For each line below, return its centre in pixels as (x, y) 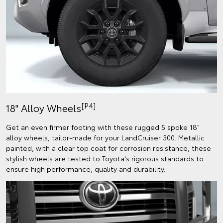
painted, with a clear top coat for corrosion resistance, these (109, 148)
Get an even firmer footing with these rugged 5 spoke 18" (103, 127)
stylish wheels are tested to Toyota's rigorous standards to (105, 159)
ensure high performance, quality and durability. (86, 169)
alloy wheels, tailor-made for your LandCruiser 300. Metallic (105, 138)
